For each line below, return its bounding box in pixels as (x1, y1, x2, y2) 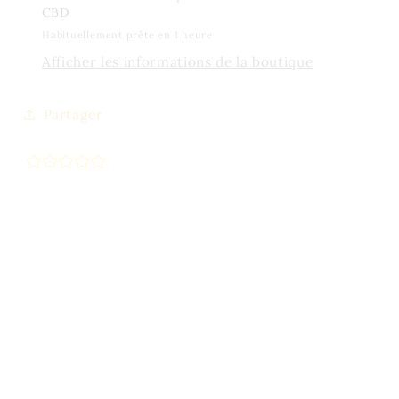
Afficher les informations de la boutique (42, 53, 313, 71)
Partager (43, 105, 103, 123)
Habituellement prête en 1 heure (42, 28, 213, 42)
